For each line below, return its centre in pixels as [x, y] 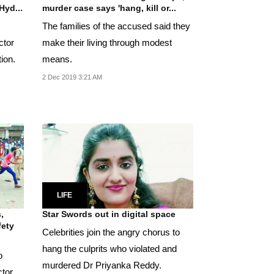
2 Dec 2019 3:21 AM [72, 77]
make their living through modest [107, 43]
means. [57, 59]
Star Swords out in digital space [109, 214]
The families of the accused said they [116, 26]
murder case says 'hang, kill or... [109, 8]
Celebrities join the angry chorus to [111, 232]
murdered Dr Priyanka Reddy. [102, 265]
